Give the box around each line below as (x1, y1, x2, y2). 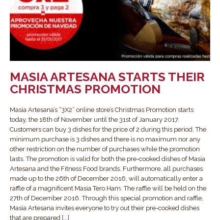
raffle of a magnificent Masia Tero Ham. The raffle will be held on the (10, 184, 206, 192)
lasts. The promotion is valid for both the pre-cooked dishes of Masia (10, 155, 205, 163)
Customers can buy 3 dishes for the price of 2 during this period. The (10, 125, 206, 133)
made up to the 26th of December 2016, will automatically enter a (10, 174, 203, 182)
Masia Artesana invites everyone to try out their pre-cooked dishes (10, 204, 199, 212)
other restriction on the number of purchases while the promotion (10, 145, 200, 153)
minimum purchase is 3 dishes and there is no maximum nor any (10, 135, 200, 143)
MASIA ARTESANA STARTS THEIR (10, 69, 205, 84)
